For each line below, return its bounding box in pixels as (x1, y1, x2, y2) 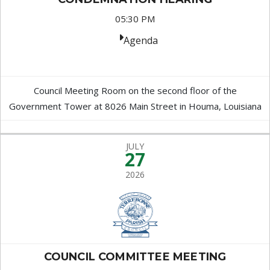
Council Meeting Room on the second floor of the (33, 84, 237, 96)
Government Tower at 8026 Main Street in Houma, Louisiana (8, 100, 262, 112)
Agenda (123, 34, 158, 47)
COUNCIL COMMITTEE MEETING (43, 250, 227, 263)
